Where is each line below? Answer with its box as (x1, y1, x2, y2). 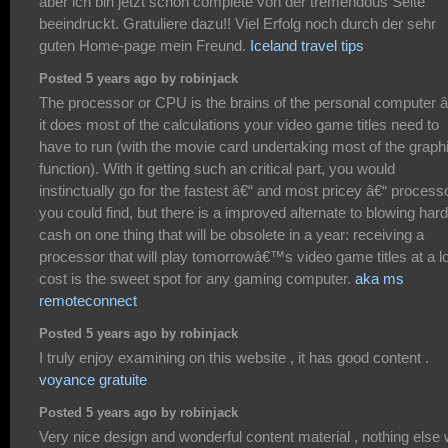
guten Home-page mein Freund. (39, 36, 250, 54)
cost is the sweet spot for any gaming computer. (39, 269, 355, 287)
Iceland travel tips (250, 36, 364, 54)
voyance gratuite (39, 370, 147, 388)
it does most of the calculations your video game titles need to (39, 115, 439, 133)
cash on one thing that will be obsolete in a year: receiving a (39, 225, 424, 243)
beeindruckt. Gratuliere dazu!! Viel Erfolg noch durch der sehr (39, 14, 436, 32)
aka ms (355, 269, 404, 287)
